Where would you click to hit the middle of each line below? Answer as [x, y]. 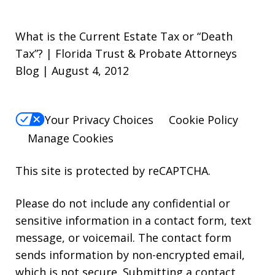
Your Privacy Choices [99, 119]
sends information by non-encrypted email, [130, 254]
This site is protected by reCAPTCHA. [113, 170]
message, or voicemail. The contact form [123, 237]
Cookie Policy [203, 119]
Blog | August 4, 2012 [72, 70]
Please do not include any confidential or [123, 203]
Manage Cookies [71, 138]
